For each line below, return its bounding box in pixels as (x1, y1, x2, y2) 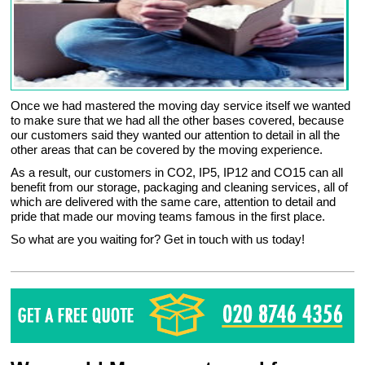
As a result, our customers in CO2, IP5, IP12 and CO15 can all (11, 165, 344, 179)
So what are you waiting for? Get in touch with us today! (11, 232, 306, 246)
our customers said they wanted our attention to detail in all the (11, 128, 341, 142)
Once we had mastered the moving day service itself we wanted (11, 99, 351, 112)
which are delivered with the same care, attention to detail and (11, 195, 336, 209)
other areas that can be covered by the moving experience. (11, 143, 323, 156)
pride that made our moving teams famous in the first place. (11, 209, 326, 223)
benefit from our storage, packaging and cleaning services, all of (11, 180, 349, 194)
